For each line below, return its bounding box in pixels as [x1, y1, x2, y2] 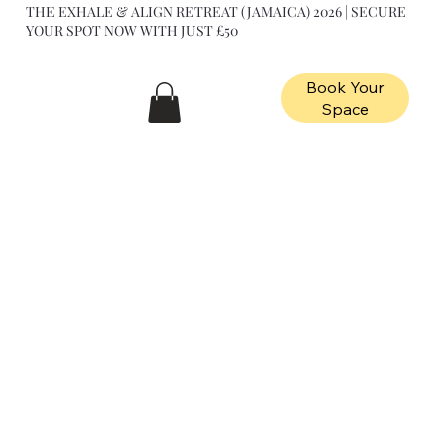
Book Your [306, 76, 385, 97]
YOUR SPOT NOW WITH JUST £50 [26, 21, 239, 41]
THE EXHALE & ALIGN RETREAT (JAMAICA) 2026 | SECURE [26, 2, 407, 22]
